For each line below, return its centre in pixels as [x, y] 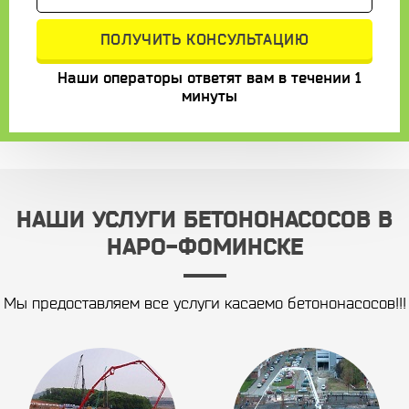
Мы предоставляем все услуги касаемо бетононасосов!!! [204, 302]
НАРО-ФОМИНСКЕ [204, 246]
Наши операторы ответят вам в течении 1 [209, 77]
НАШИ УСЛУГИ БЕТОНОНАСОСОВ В [204, 219]
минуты [209, 95]
